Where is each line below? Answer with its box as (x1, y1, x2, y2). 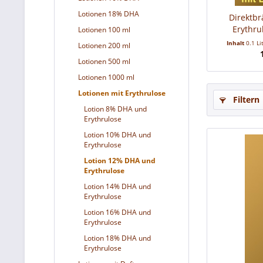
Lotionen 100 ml (78, 25, 130, 35)
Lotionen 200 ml (78, 41, 130, 50)
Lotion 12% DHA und (84, 156, 156, 166)
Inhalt (227, 39, 247, 47)
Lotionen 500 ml (78, 56, 130, 66)
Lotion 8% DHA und (84, 104, 147, 114)
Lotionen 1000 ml (78, 72, 134, 82)
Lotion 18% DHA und (84, 233, 151, 243)
